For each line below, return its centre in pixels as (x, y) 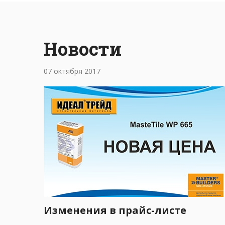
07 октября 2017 (72, 71)
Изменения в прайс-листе (115, 210)
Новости (83, 49)
